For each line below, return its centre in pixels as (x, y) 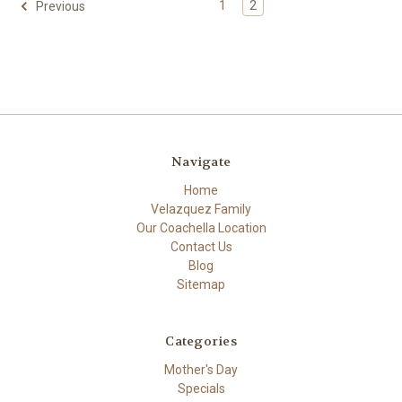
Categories (201, 341)
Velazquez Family (201, 210)
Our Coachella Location (201, 228)
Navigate (201, 162)
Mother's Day (201, 370)
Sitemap (201, 285)
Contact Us (201, 247)
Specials (201, 389)
